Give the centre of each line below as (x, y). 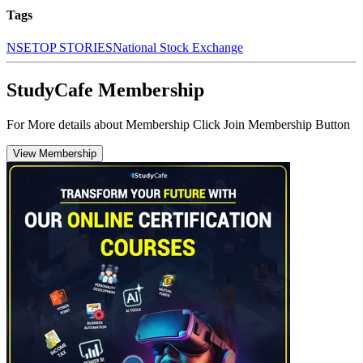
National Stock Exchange (178, 47)
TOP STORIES (72, 47)
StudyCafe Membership (105, 90)
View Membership (55, 153)
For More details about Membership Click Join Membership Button (178, 124)
